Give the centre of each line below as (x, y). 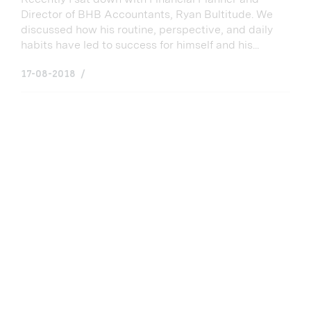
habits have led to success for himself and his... (140, 45)
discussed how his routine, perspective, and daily (147, 30)
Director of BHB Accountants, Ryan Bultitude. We (147, 15)
